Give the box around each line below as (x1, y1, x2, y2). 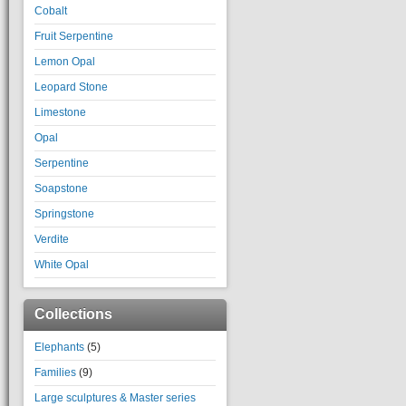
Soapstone (34, 182, 88, 195)
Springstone (34, 208, 94, 220)
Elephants (34, 341, 84, 353)
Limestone (34, 106, 86, 119)
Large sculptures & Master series (34, 391, 196, 404)
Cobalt (34, 5, 67, 17)
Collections (34, 306, 112, 322)
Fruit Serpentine (34, 30, 113, 43)
